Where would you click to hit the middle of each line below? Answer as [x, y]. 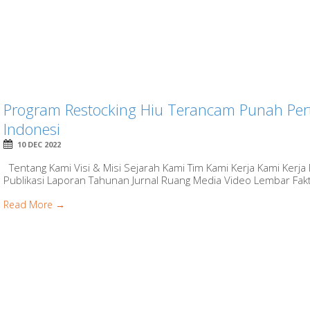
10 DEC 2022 [39, 144]
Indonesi [32, 128]
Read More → [35, 204]
